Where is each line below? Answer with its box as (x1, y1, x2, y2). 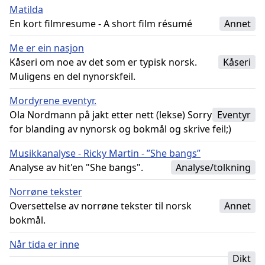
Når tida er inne (9, 238, 79, 251)
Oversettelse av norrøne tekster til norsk (9, 199, 192, 212)
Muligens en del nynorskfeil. (9, 70, 135, 83)
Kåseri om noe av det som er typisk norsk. (9, 56, 197, 69)
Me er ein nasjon (9, 41, 84, 54)
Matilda (9, 3, 43, 16)
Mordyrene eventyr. (9, 94, 96, 107)
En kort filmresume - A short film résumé (9, 17, 192, 30)
